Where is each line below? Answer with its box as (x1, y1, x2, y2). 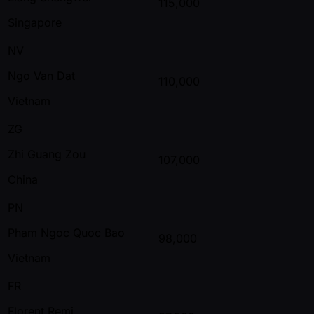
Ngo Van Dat (8, 68, 75, 83)
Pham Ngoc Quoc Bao (8, 225, 125, 240)
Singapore (8, 15, 62, 29)
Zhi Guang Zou (8, 146, 86, 161)
